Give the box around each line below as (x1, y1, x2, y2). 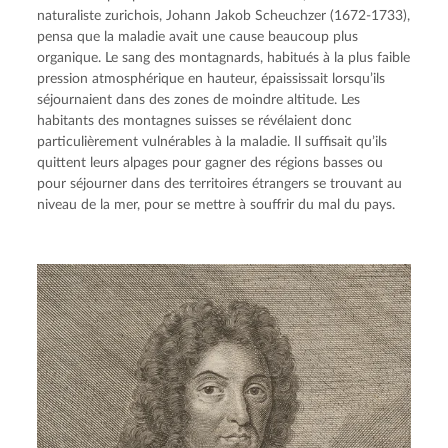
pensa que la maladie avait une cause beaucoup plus (37, 30, 359, 44)
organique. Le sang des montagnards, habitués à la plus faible (37, 51, 411, 65)
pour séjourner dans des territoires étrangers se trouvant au (37, 177, 403, 191)
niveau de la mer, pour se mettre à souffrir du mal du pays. (37, 198, 396, 212)
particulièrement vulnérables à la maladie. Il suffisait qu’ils (37, 135, 388, 149)
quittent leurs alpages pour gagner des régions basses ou (37, 156, 384, 170)
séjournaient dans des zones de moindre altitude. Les (37, 93, 361, 107)
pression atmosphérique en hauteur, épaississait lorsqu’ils (37, 72, 386, 86)
